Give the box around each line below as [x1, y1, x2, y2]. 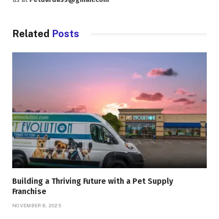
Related [12, 28, 52, 40]
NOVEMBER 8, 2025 [12, 202, 61, 209]
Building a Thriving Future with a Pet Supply [12, 176, 173, 186]
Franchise [12, 187, 46, 197]
